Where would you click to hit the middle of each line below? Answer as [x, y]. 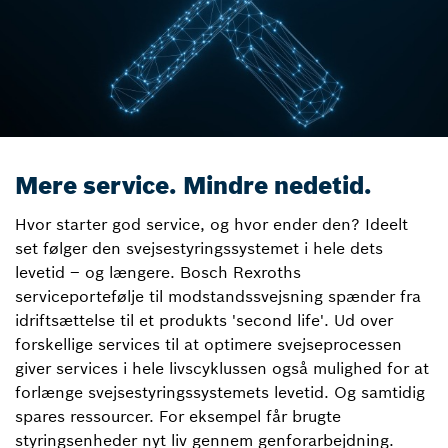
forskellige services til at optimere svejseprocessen [208, 344]
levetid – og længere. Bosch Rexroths [158, 272]
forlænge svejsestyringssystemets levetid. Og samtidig [220, 392]
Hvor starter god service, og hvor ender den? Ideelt [211, 224]
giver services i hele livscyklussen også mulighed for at [222, 368]
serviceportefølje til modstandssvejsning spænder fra [218, 296]
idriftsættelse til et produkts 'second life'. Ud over [204, 320]
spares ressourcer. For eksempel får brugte [178, 416]
